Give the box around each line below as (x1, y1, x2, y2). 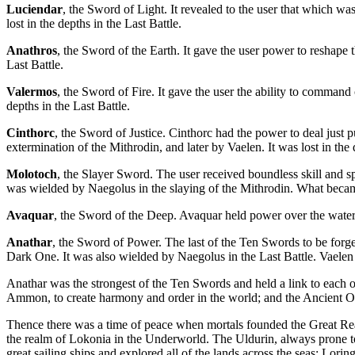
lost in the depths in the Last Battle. (6, 17, 181, 30)
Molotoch (6, 167, 57, 181)
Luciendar (6, 2, 63, 16)
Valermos (6, 85, 57, 98)
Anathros (6, 44, 57, 57)
